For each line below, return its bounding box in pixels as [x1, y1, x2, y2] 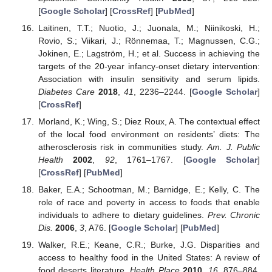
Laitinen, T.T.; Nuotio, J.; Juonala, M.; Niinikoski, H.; [38, 22, 260, 33]
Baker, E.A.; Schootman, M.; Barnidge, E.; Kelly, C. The [38, 184, 260, 194]
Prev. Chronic [207, 209, 260, 220]
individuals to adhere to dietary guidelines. [38, 209, 208, 220]
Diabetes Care [38, 86, 95, 97]
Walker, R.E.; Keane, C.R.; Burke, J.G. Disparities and [38, 240, 260, 250]
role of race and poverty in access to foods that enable [38, 197, 260, 207]
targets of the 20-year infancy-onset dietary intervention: [38, 61, 260, 71]
